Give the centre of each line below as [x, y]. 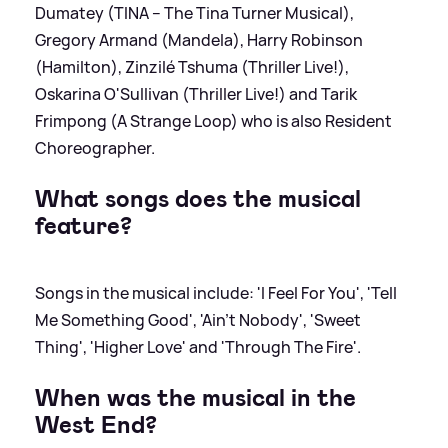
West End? [96, 425]
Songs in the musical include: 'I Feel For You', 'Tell [216, 293]
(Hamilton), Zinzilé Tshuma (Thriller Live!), [192, 67]
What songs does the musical [198, 199]
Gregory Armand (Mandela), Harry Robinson [199, 40]
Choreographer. [95, 148]
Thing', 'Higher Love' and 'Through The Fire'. [198, 347]
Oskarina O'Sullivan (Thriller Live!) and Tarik [196, 94]
